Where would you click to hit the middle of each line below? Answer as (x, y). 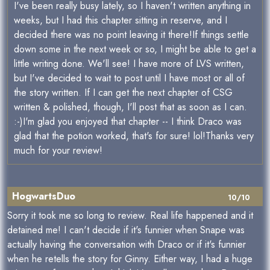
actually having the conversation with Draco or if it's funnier (127, 245)
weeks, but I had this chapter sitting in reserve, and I (121, 20)
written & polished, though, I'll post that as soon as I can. (130, 107)
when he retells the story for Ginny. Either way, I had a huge (130, 259)
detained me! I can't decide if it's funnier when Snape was (126, 230)
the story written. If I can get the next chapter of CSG (123, 93)
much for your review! (58, 151)
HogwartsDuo (44, 196)
